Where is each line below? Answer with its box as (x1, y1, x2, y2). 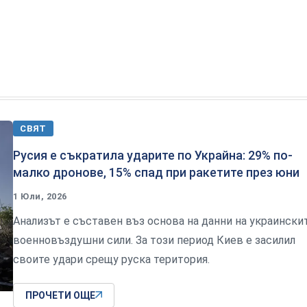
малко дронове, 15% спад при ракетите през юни (13, 164, 299, 180)
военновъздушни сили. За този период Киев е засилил (13, 233, 295, 247)
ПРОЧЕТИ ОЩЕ (25, 289, 95, 301)
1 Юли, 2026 (13, 191, 67, 201)
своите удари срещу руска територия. (13, 252, 210, 266)
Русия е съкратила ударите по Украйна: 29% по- (13, 147, 293, 162)
